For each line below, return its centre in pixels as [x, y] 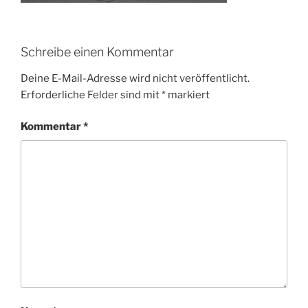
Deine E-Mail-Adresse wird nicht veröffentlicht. [135, 78]
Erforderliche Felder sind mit [91, 95]
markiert [188, 95]
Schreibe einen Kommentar [97, 52]
